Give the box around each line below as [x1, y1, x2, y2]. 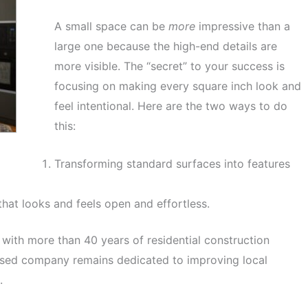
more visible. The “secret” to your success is [54, 58, 285, 73]
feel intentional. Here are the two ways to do [54, 98, 287, 113]
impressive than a [195, 19, 290, 33]
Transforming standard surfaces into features [54, 156, 290, 170]
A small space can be [54, 19, 168, 33]
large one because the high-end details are [54, 38, 277, 53]
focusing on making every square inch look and [54, 78, 301, 93]
